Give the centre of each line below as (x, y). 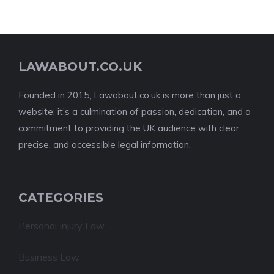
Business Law (49, 257)
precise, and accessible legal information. (105, 145)
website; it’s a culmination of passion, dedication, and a (135, 112)
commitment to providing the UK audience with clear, (130, 128)
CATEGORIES (61, 198)
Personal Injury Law (61, 226)
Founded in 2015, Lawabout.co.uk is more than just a (130, 95)
